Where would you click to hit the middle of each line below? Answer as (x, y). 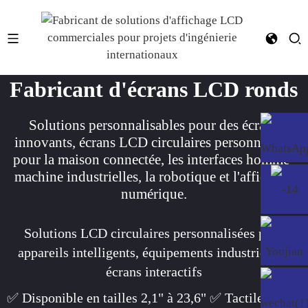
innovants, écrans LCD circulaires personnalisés (154, 142)
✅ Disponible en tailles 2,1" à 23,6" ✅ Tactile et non (154, 297)
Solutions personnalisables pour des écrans (154, 125)
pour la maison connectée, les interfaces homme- (154, 159)
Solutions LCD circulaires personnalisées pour (154, 233)
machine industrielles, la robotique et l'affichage (154, 176)
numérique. (154, 194)
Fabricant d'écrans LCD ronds (154, 89)
